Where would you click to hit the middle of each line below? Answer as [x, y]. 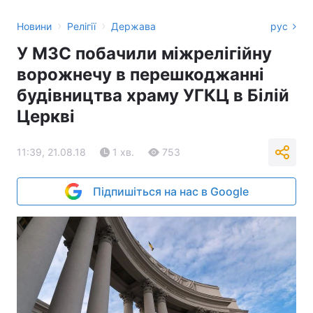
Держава [133, 26]
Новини [34, 26]
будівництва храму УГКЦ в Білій [153, 95]
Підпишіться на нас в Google [170, 191]
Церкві [46, 116]
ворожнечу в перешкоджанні [140, 74]
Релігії [81, 26]
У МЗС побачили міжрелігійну [144, 53]
